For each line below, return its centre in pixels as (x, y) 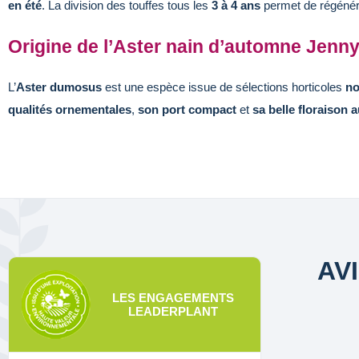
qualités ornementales (70, 109)
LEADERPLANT (173, 311)
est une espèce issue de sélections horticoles (224, 87)
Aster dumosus (59, 87)
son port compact (189, 109)
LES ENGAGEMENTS (173, 297)
